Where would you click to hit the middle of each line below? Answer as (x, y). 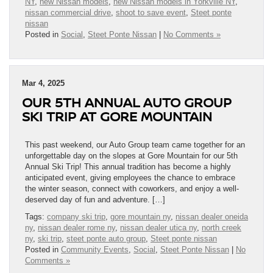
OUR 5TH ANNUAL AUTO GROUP (127, 102)
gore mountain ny (140, 217)
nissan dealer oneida (212, 217)
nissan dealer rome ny (76, 228)
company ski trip (76, 217)
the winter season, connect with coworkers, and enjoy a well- (132, 189)
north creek (222, 228)
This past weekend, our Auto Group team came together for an (135, 145)
